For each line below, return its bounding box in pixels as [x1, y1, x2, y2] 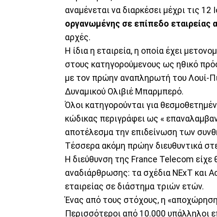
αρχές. [65, 32, 91, 43]
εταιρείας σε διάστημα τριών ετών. [65, 182, 204, 192]
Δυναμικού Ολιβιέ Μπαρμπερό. [65, 87, 184, 97]
